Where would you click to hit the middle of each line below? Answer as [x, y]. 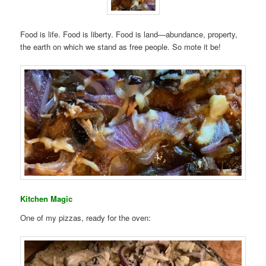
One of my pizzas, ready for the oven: [86, 217]
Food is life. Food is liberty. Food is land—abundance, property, [129, 34]
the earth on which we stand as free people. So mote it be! [121, 46]
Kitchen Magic [47, 199]
